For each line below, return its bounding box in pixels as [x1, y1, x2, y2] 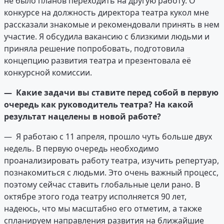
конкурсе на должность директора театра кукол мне [4, 7, 209, 18]
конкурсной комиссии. [4, 67, 92, 78]
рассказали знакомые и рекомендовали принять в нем [4, 19, 219, 30]
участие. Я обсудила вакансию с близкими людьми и [4, 31, 209, 42]
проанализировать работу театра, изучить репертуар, [4, 155, 219, 166]
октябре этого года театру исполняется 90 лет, [4, 191, 186, 202]
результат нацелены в [4, 111, 99, 122]
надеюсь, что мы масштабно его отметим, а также [4, 203, 202, 214]
